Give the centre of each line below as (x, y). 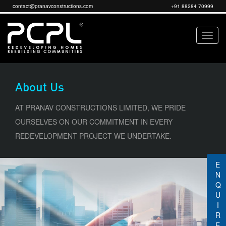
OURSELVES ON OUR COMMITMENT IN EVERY (94, 121)
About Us (40, 87)
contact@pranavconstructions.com (53, 6)
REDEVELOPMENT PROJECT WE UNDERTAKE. (93, 135)
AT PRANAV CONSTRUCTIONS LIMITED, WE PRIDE (100, 107)
